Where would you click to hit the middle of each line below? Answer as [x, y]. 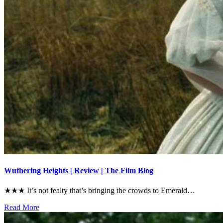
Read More [22, 208]
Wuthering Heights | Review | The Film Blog [79, 171]
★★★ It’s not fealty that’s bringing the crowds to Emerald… [100, 191]
